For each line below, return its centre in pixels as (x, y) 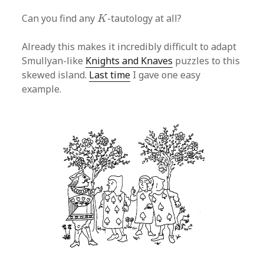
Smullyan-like (54, 60)
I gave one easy (166, 75)
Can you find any (60, 18)
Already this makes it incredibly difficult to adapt (129, 46)
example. (42, 89)
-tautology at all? (145, 18)
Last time (110, 75)
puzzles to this (207, 60)
